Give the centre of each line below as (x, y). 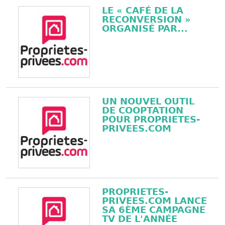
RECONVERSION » (146, 19)
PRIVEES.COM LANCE (154, 201)
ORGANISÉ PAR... (145, 28)
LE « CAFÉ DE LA (142, 10)
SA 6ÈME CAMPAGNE (153, 210)
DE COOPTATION (142, 110)
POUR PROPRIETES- (151, 119)
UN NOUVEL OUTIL (148, 101)
